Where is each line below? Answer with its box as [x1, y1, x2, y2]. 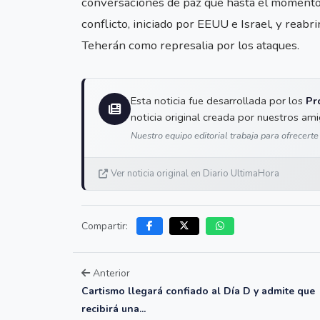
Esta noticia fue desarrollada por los [131, 94, 306, 109]
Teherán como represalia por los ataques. [81, 37, 299, 54]
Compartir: [81, 219, 128, 234]
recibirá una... [81, 302, 146, 316]
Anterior [90, 266, 130, 281]
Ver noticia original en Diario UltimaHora [111, 167, 279, 181]
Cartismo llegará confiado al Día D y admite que [81, 284, 315, 299]
